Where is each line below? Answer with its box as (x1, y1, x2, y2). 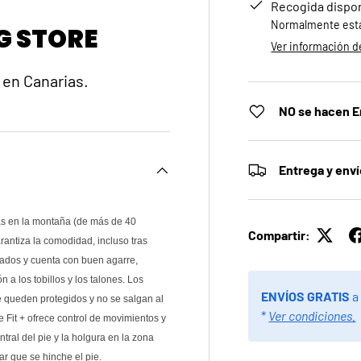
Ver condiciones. (268, 308, 356, 324)
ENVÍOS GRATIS (261, 288, 353, 305)
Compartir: (248, 227, 311, 243)
